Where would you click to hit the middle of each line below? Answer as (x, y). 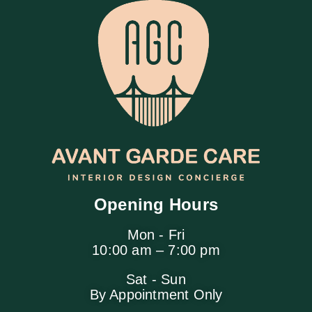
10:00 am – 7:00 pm (156, 250)
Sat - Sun (156, 280)
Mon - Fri (156, 235)
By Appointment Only (156, 295)
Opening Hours (156, 205)
